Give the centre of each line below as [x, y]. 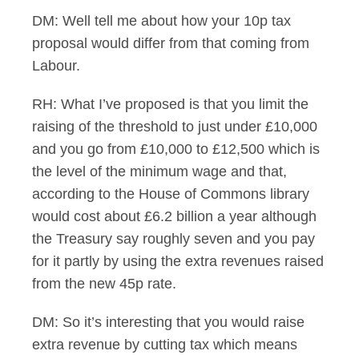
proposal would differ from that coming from [171, 43]
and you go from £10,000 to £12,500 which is [176, 149]
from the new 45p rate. [104, 284]
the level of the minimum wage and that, [159, 171]
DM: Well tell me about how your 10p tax [161, 21]
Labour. [56, 66]
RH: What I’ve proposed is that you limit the [170, 104]
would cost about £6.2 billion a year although [174, 216]
